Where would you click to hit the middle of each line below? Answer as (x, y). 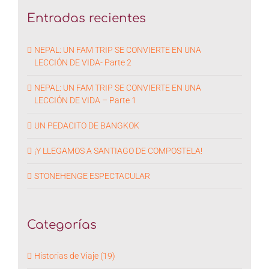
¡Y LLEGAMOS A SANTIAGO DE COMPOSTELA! (118, 150)
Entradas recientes (86, 18)
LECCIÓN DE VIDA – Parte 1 (85, 100)
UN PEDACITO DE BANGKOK (87, 125)
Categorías (62, 225)
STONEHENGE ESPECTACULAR (92, 176)
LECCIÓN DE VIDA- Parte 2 (83, 62)
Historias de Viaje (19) (75, 256)
